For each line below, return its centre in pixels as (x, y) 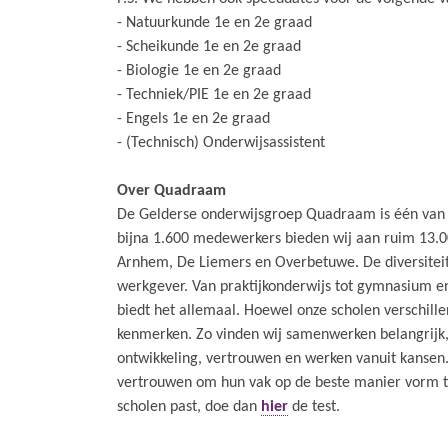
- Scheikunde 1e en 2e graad (209, 47)
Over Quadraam (171, 191)
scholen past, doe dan (189, 407)
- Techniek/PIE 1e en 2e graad (214, 95)
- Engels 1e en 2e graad (193, 119)
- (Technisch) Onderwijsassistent (221, 143)
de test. (314, 407)
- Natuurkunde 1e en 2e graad (214, 23)
